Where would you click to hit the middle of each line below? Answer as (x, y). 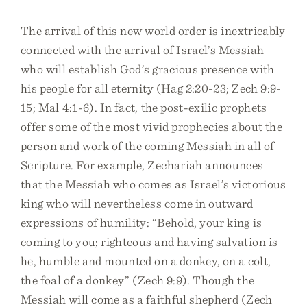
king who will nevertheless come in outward (137, 203)
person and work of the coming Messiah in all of (148, 146)
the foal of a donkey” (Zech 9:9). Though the (138, 280)
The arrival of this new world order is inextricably (153, 30)
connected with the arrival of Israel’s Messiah (143, 50)
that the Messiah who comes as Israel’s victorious (153, 184)
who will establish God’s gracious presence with (148, 69)
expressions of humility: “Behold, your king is (142, 222)
